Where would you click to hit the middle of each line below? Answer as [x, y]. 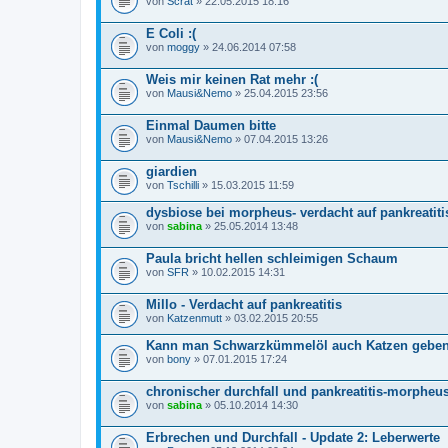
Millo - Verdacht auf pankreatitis [244, 304]
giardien [171, 171]
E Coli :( [171, 33]
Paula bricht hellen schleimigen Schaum [272, 258]
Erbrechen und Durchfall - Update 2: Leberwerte [293, 437]
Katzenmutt [194, 317]
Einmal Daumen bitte [211, 125]
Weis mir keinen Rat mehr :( [232, 79]
